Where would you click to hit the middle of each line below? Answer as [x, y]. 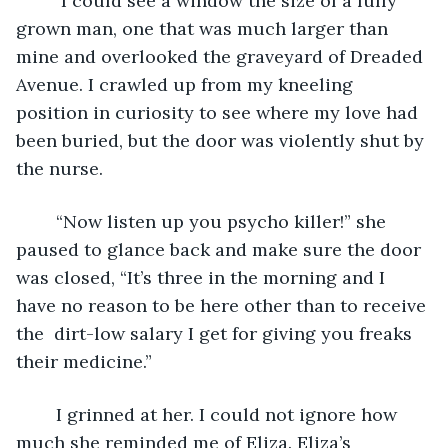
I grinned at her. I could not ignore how [46, 414]
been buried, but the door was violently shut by [222, 140]
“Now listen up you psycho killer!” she [46, 221]
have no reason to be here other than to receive [223, 305]
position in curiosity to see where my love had [219, 112]
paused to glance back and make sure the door [221, 249]
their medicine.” [84, 361]
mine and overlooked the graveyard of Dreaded [222, 56]
